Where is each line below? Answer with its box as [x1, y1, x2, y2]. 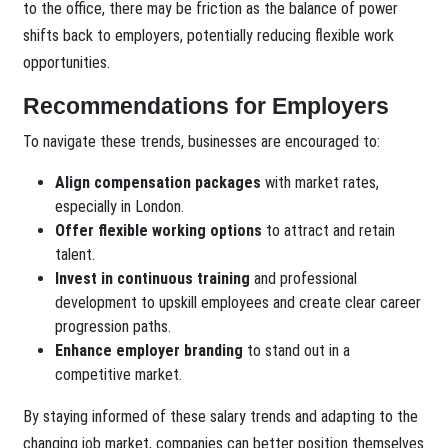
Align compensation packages [55, 173, 262, 193]
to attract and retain [262, 221, 396, 241]
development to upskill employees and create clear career [55, 293, 422, 313]
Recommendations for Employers [23, 93, 390, 120]
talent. [55, 245, 96, 265]
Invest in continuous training [55, 269, 251, 289]
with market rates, [261, 173, 380, 193]
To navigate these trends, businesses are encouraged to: [23, 132, 381, 152]
